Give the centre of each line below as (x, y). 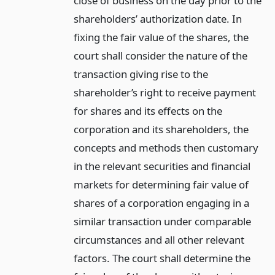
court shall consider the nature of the (160, 55)
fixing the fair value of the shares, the (161, 37)
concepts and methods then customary (166, 147)
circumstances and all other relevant (159, 239)
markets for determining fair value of (161, 184)
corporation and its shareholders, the (161, 129)
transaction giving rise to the (141, 74)
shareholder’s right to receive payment (165, 92)
